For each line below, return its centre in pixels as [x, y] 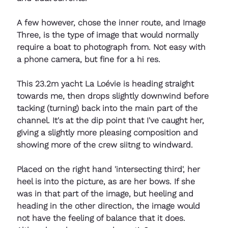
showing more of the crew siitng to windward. [106, 145]
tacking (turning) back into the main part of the [108, 108]
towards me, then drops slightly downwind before [114, 96]
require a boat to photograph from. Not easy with [112, 47]
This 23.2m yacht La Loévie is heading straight [107, 83]
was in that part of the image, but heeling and [106, 193]
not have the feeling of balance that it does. [102, 218]
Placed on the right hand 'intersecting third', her [110, 169]
